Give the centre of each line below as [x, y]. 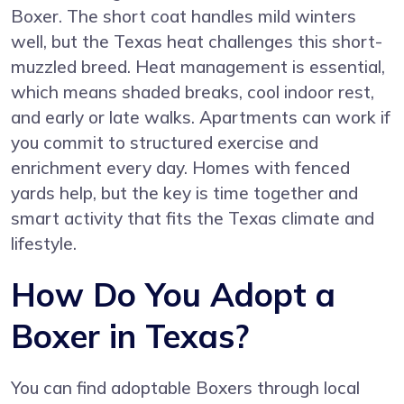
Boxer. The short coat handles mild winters [184, 17]
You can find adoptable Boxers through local [185, 388]
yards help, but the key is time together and [184, 193]
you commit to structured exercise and [165, 143]
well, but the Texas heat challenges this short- [197, 42]
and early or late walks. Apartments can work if [201, 118]
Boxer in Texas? [130, 336]
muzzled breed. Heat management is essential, [198, 67]
